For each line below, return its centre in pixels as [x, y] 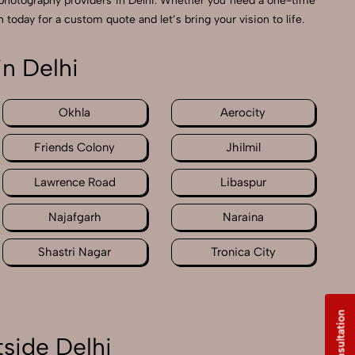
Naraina [243, 218]
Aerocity [243, 113]
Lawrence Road [74, 183]
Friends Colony [75, 148]
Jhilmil [243, 148]
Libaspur [243, 183]
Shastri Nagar [75, 252]
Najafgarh [74, 218]
